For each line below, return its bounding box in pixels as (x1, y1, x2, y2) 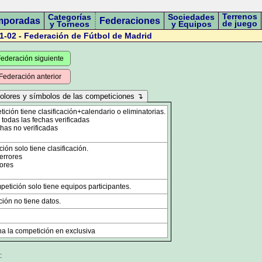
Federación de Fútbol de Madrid (24, 31, 152, 40)
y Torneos (50, 19, 89, 29)
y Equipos (171, 19, 212, 29)
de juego (222, 19, 257, 28)
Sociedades (168, 12, 215, 22)
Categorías (48, 12, 91, 22)
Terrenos (222, 12, 257, 21)
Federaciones (99, 16, 160, 26)
